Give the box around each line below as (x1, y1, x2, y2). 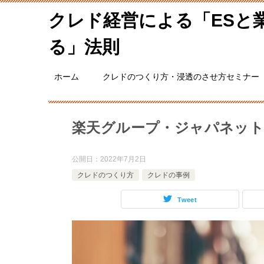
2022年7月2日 (100, 155, 146, 163)
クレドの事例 (147, 171, 190, 179)
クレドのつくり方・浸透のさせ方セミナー (103, 72, 259, 81)
